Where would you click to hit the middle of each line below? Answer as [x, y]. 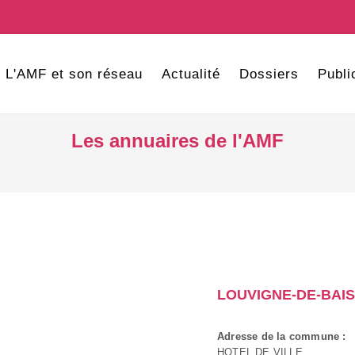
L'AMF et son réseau [74, 74]
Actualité [191, 74]
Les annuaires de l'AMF [177, 141]
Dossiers [269, 74]
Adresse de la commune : [282, 336]
